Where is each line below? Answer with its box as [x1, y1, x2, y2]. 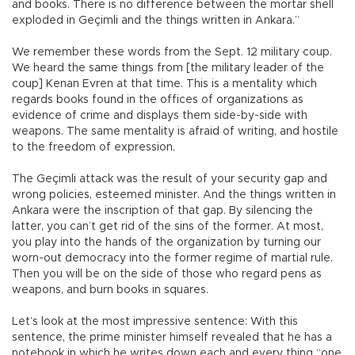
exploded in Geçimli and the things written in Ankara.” [12, 15, 300, 27]
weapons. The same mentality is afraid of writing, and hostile [12, 126, 338, 138]
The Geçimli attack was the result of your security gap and [12, 174, 327, 185]
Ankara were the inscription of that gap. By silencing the [12, 205, 313, 217]
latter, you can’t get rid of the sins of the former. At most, [12, 221, 323, 233]
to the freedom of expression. [12, 142, 175, 154]
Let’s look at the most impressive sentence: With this [12, 316, 298, 328]
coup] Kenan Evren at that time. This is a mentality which [12, 78, 317, 90]
